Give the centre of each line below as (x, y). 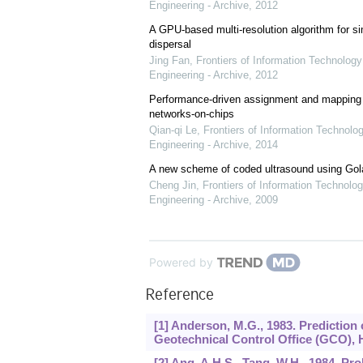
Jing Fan (169, 61)
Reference (179, 297)
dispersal (170, 45)
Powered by (181, 263)
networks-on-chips (191, 114)
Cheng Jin (172, 186)
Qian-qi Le (173, 130)
